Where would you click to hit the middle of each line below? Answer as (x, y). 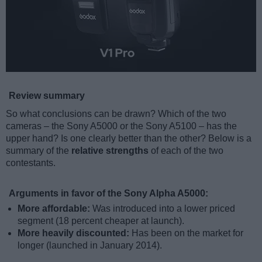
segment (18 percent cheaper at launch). (101, 221)
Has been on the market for (187, 233)
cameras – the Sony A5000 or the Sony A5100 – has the (121, 126)
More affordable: (55, 209)
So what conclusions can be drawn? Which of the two (116, 114)
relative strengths (110, 151)
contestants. (31, 163)
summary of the (39, 151)
